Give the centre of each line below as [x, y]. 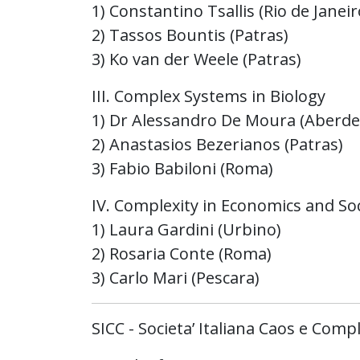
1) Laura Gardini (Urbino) [186, 229]
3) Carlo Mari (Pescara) [176, 278]
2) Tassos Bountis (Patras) [190, 35]
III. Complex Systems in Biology [209, 96]
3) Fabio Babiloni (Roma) [182, 168]
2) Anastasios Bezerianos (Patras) [217, 144]
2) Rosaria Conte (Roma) [182, 254]
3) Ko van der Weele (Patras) [196, 59]
